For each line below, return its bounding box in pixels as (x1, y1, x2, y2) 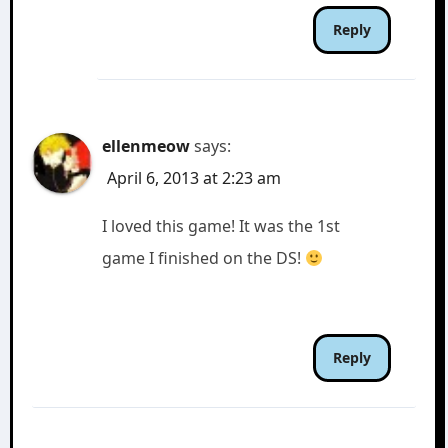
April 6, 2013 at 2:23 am (107, 167, 282, 189)
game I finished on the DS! (102, 247, 306, 269)
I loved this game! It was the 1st (102, 215, 341, 237)
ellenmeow (102, 135, 191, 157)
